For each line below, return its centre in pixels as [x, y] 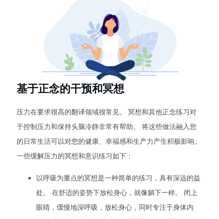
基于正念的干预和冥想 [70, 88]
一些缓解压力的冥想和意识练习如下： [75, 156]
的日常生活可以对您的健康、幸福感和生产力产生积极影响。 [109, 141]
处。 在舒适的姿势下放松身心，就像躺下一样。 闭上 [117, 192]
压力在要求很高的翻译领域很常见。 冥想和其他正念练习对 [107, 112]
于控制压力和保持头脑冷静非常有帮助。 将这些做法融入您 [107, 126]
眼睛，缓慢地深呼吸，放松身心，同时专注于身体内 [115, 207]
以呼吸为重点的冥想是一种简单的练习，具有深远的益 [118, 178]
